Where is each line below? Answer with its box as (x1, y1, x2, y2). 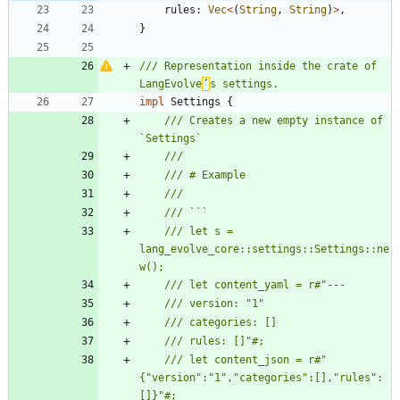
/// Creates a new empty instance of (164, 114, 383, 128)
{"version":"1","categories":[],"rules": (139, 371, 383, 385)
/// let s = (164, 225, 233, 238)
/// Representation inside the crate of (139, 60, 377, 73)
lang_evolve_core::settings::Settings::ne (139, 243, 389, 256)
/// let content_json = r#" (164, 354, 327, 367)
